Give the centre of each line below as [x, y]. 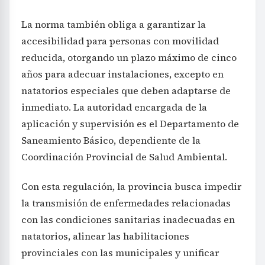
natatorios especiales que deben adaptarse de [126, 90]
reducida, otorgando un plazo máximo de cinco [129, 57]
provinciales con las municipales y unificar [120, 252]
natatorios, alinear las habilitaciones [105, 236]
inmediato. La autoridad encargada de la [114, 107]
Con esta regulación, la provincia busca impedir [131, 186]
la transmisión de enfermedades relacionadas [126, 203]
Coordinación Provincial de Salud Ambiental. [124, 156]
